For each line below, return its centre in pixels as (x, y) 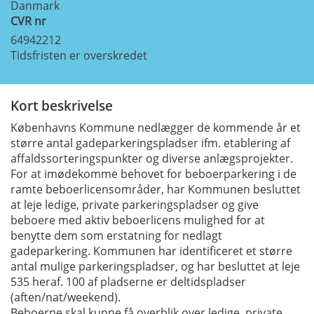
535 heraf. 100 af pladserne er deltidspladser (128, 281)
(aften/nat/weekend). (67, 297)
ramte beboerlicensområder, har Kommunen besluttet (156, 189)
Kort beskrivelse (62, 105)
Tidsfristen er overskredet (79, 55)
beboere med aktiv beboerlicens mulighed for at (138, 220)
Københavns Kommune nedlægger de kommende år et (156, 127)
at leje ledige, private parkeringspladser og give (135, 204)
